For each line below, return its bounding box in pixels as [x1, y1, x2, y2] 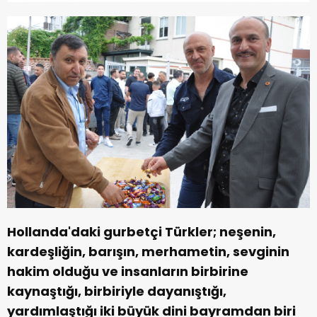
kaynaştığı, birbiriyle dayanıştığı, [7, 282, 226, 300]
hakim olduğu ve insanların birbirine [7, 262, 248, 280]
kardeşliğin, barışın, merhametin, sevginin [7, 242, 289, 260]
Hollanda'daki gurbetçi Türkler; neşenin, [7, 222, 276, 241]
